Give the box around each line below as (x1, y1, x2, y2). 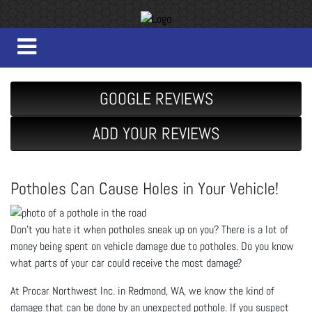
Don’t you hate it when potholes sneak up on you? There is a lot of (10, 221, 288, 237)
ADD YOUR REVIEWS (93, 122, 219, 144)
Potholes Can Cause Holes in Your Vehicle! (10, 177, 279, 199)
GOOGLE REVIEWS (99, 87, 213, 109)
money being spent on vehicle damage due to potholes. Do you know (10, 238, 294, 253)
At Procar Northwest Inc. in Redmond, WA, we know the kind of (10, 283, 274, 298)
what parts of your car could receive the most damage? (10, 255, 242, 270)
